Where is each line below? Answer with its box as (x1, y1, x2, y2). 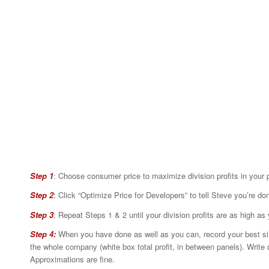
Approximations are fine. (30, 253, 115, 265)
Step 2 (30, 189, 53, 201)
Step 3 (30, 208, 53, 220)
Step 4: (30, 228, 56, 240)
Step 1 (30, 170, 53, 182)
